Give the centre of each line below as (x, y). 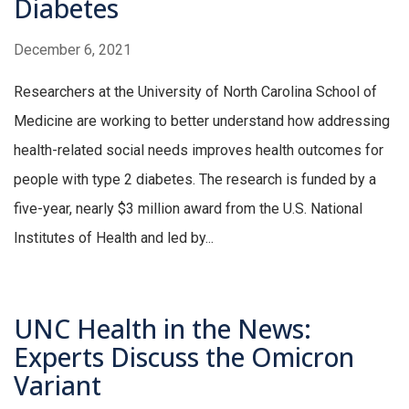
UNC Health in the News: (163, 329)
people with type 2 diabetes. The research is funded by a (195, 180)
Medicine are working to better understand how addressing (202, 121)
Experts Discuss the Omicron (184, 357)
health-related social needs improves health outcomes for (199, 151)
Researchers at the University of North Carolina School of (195, 92)
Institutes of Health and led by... (114, 238)
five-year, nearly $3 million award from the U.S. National (188, 209)
